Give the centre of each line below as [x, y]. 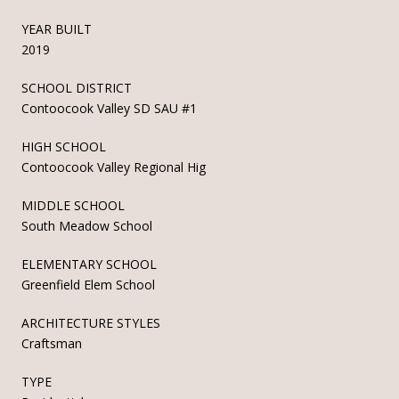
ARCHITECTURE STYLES [91, 322]
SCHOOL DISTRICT [77, 87]
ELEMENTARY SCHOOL [89, 264]
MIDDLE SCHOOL [73, 205]
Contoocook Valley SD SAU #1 [109, 108]
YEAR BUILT [57, 28]
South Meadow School [87, 225]
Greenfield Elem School [88, 284]
